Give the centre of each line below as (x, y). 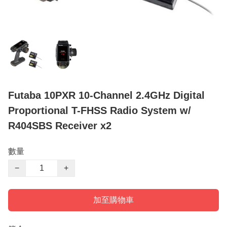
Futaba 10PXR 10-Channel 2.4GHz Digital (106, 96)
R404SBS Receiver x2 (60, 126)
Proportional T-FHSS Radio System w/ (100, 111)
